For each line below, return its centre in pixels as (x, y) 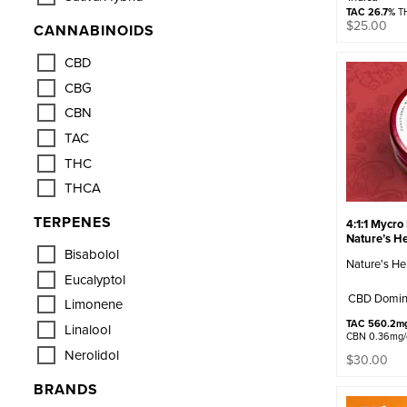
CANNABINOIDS (94, 31)
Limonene (94, 304)
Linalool (88, 330)
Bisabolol (92, 254)
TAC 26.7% (370, 12)
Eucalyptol (95, 279)
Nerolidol (92, 354)
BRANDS (66, 389)
